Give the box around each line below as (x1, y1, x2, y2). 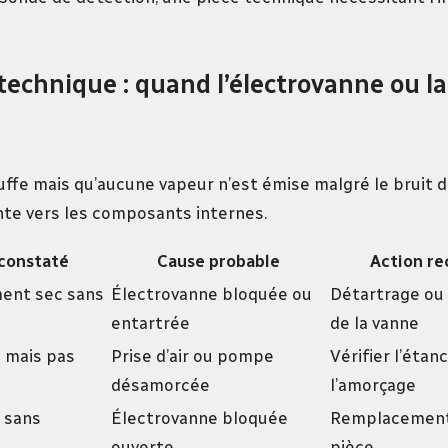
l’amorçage (330, 375, 416, 396)
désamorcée (111, 375, 210, 396)
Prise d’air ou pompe (111, 346, 274, 367)
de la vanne (330, 313, 419, 334)
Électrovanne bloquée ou (111, 284, 312, 305)
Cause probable (157, 251, 280, 272)
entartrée (111, 313, 190, 334)
